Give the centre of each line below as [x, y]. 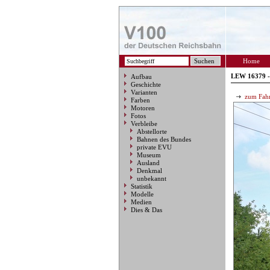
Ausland [148, 163]
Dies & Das [146, 210]
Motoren [143, 108]
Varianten [144, 92]
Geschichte [146, 84]
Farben [140, 100]
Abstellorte [152, 131]
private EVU [154, 147]
